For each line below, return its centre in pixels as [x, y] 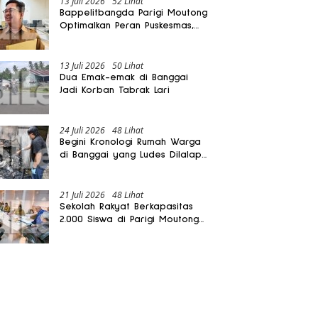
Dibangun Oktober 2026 [115, 232]
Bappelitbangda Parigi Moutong [134, 12]
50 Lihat [128, 65]
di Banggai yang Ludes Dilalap [131, 154]
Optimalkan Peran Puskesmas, [127, 25]
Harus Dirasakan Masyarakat [126, 51]
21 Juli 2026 [83, 194]
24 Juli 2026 [83, 130]
